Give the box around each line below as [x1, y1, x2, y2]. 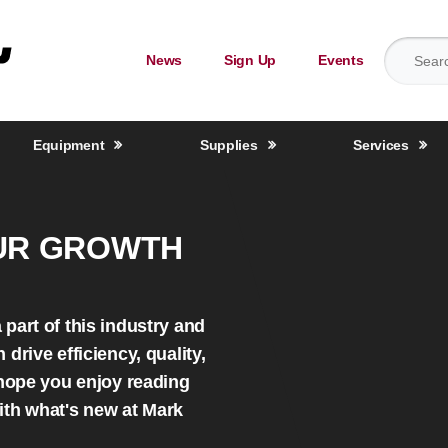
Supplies [199, 137, 258, 153]
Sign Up [224, 52, 277, 68]
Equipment [32, 137, 105, 153]
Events [318, 52, 364, 68]
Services [353, 137, 409, 153]
